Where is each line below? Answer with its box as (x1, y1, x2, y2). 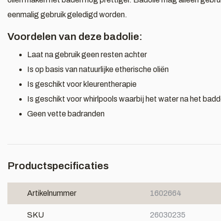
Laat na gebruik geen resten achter (27, 50, 147, 59)
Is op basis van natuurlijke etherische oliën (27, 65, 169, 74)
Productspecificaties (7, 160, 109, 171)
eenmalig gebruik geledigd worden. (7, 10, 127, 19)
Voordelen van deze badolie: (7, 31, 143, 42)
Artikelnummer (27, 189, 76, 197)
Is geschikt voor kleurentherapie (27, 80, 137, 88)
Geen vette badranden (27, 110, 105, 118)
